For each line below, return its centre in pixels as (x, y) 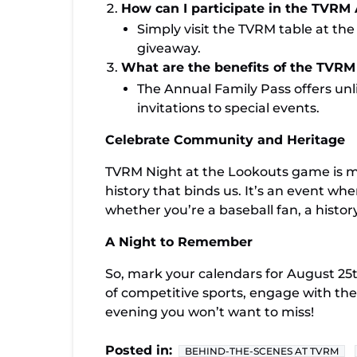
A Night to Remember (179, 241)
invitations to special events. (228, 108)
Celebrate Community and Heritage (225, 139)
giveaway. (169, 49)
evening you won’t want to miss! (210, 312)
